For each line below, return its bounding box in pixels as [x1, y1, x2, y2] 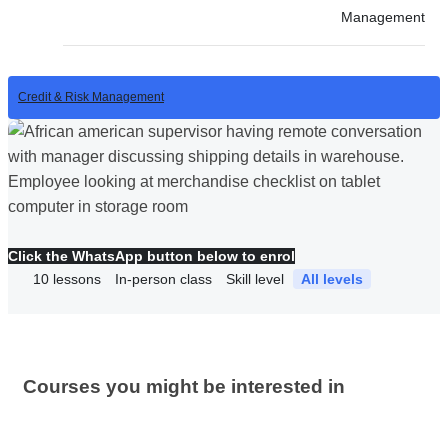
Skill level [226, 270, 284, 287]
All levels [301, 270, 363, 287]
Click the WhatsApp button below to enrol [8, 247, 295, 264]
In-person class [115, 270, 212, 287]
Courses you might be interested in [23, 375, 345, 397]
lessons [49, 270, 105, 287]
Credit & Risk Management [18, 89, 164, 104]
